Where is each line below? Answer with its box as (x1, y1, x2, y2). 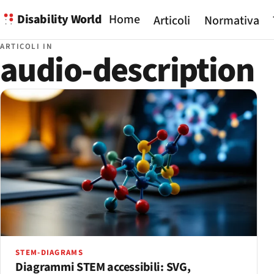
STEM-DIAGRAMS (15, 246, 83, 258)
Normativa (204, 12, 259, 30)
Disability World (17, 10, 102, 28)
